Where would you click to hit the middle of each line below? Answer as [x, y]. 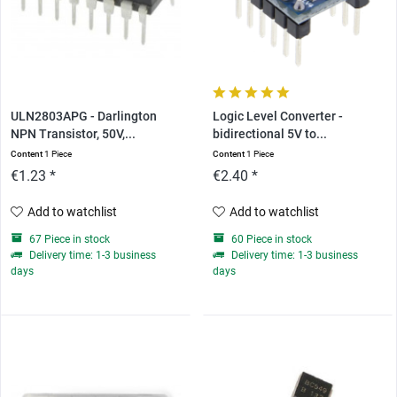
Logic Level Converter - [277, 116]
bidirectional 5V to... [269, 134]
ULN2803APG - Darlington [84, 116]
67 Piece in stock [69, 239]
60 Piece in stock [270, 239]
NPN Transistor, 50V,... [74, 134]
